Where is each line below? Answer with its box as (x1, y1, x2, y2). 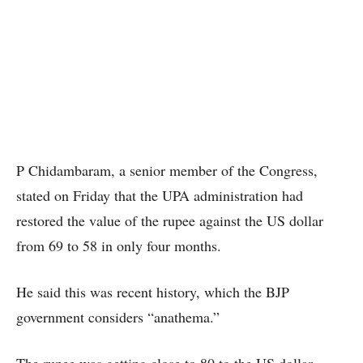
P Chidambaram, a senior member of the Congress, (16, 160, 318, 180)
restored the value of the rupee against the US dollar (16, 211, 323, 230)
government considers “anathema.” (16, 307, 220, 327)
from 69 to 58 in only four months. (16, 236, 221, 255)
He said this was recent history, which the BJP (16, 282, 289, 301)
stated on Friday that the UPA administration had (16, 186, 303, 205)
